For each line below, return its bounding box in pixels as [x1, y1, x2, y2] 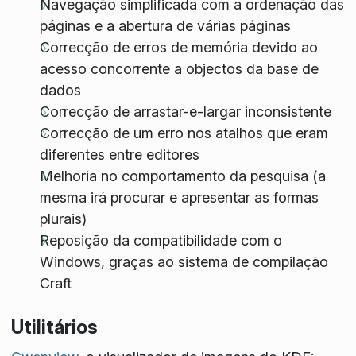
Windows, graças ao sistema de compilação [39, 253, 328, 271]
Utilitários [10, 315, 98, 339]
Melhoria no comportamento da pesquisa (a [39, 168, 326, 185]
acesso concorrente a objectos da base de [39, 60, 319, 78]
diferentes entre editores [39, 146, 199, 164]
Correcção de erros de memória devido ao [39, 39, 318, 56]
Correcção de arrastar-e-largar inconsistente [39, 103, 331, 121]
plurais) [39, 211, 87, 228]
